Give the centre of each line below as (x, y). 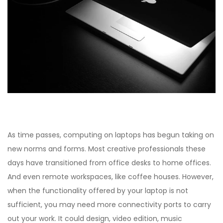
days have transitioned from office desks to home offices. (109, 163)
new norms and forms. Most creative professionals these (107, 149)
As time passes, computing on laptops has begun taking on (111, 135)
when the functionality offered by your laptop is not (98, 190)
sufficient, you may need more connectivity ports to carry (109, 204)
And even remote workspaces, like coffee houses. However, (111, 176)
